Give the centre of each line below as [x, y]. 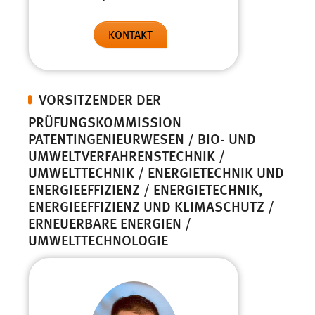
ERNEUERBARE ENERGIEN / [110, 223]
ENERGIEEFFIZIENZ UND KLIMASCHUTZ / [148, 206]
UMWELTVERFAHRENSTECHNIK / [127, 155]
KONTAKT [130, 34]
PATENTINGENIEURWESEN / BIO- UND [142, 139]
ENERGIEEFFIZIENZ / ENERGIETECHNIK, [91, 189]
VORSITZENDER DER [100, 99]
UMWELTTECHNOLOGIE [98, 240]
